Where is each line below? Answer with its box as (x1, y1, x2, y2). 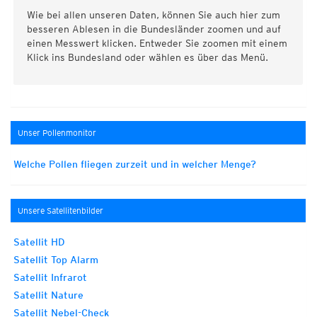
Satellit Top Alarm (13, 254, 98, 265)
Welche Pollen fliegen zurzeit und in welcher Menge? (13, 158, 256, 170)
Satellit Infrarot (13, 272, 87, 283)
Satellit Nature (13, 289, 83, 301)
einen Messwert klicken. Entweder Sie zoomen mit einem (27, 38, 287, 49)
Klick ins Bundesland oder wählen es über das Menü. (27, 52, 268, 63)
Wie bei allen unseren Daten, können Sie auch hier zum (27, 9, 280, 21)
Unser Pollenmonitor (18, 127, 96, 138)
